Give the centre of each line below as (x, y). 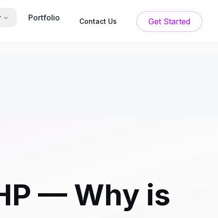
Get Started (177, 21)
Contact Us (98, 21)
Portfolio (44, 18)
